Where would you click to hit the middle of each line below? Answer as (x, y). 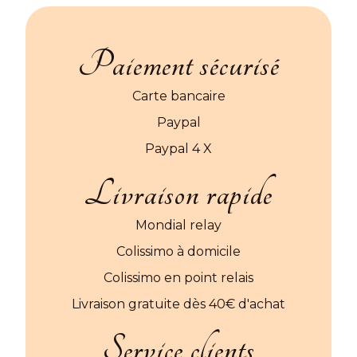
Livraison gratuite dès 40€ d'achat (178, 304)
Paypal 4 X (178, 149)
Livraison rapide (178, 194)
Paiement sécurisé (178, 65)
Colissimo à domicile (178, 252)
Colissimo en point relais (178, 278)
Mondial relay (178, 226)
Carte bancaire (178, 96)
